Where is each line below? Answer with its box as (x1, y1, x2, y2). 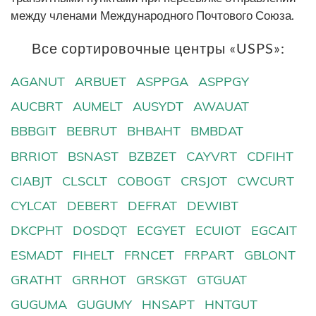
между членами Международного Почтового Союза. (11, 8, 294, 23)
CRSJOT (181, 172, 228, 189)
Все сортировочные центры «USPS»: (31, 40, 285, 57)
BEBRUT (66, 123, 118, 140)
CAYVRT (186, 147, 238, 164)
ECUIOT (195, 221, 242, 238)
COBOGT (117, 172, 171, 189)
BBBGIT (11, 123, 56, 140)
